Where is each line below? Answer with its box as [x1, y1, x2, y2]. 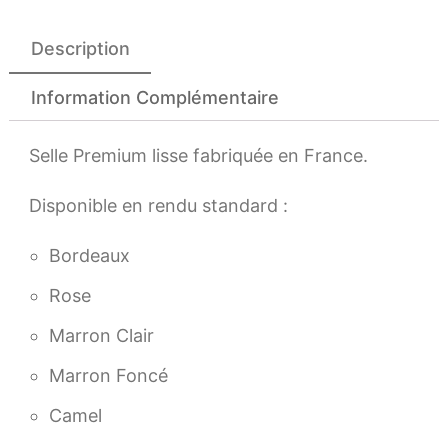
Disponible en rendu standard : [29, 195, 288, 216]
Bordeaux [49, 245, 130, 266]
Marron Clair [49, 325, 154, 346]
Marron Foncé [49, 365, 168, 386]
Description [30, 37, 130, 59]
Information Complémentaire [30, 86, 279, 108]
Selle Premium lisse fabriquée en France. [29, 145, 368, 166]
